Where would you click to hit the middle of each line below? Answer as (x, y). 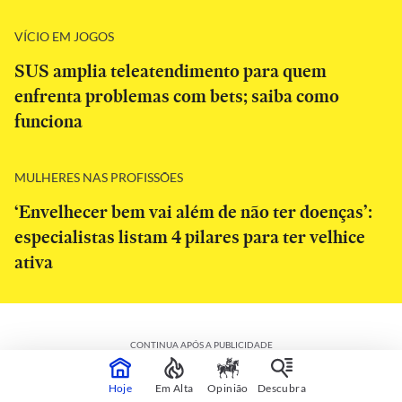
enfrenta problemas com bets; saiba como (177, 96)
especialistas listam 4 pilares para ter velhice (190, 237)
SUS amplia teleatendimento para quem (170, 71)
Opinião (228, 388)
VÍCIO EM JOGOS (64, 36)
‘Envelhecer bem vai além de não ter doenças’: (193, 212)
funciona (48, 121)
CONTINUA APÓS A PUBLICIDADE (201, 345)
